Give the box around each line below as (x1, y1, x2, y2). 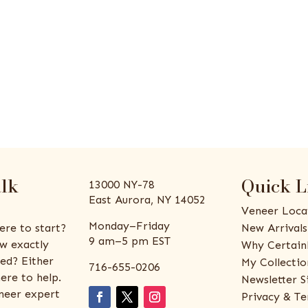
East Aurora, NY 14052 (89, 192, 206, 206)
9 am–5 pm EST (89, 234, 171, 247)
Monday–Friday (89, 219, 170, 232)
